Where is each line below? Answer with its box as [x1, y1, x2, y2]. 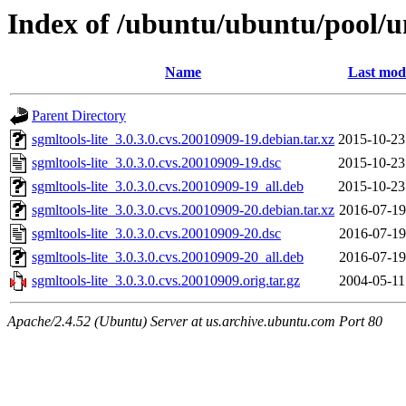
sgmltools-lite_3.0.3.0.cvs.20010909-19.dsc [32, 155, 281, 171]
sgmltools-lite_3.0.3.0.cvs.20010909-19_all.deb [32, 179, 304, 195]
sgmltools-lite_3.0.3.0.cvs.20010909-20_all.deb [32, 249, 304, 266]
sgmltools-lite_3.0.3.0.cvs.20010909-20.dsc [32, 226, 281, 242]
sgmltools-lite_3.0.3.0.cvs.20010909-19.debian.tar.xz [32, 131, 334, 148]
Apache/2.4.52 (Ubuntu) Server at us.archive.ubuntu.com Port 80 [7, 314, 382, 330]
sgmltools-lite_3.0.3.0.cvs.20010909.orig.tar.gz [32, 273, 300, 289]
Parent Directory [32, 108, 126, 124]
